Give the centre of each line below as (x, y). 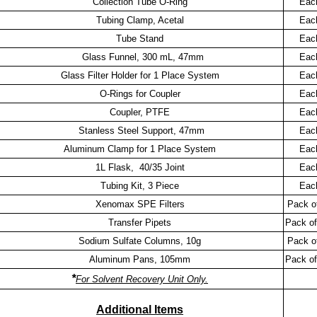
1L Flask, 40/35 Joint (140, 167)
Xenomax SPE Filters (140, 204)
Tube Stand (140, 38)
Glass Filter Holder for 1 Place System (140, 75)
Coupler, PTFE (140, 112)
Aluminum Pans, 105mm (140, 259)
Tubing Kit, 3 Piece (140, 185)
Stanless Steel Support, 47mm (140, 130)
